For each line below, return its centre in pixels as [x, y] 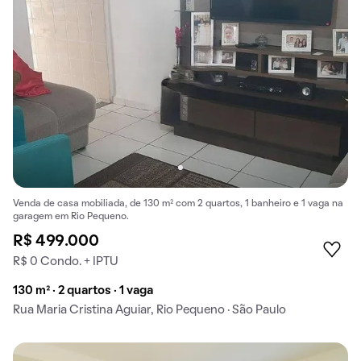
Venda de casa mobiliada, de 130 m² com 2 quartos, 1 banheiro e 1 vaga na [178, 203]
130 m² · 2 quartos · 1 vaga [83, 290]
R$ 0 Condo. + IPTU [66, 261]
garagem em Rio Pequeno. [71, 216]
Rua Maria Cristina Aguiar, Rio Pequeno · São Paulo [149, 310]
